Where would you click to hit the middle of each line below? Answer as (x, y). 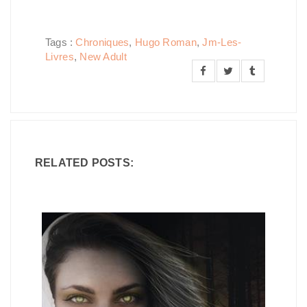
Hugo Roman (165, 42)
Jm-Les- (222, 42)
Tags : (61, 42)
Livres (60, 57)
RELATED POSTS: (84, 163)
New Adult (103, 57)
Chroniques (102, 42)
